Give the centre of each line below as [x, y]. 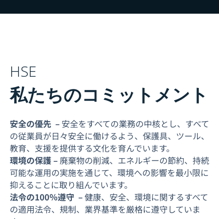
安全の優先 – [36, 124]
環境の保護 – [35, 160]
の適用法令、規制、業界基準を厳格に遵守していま [105, 209]
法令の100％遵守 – [47, 197]
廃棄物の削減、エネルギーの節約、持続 [134, 160]
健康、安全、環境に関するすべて [146, 197]
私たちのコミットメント [109, 95]
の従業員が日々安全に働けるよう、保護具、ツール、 [109, 136]
